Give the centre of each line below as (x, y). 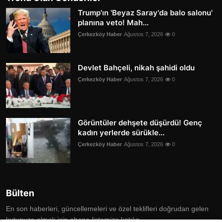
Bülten (20, 193)
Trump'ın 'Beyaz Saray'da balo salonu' (145, 13)
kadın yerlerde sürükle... (121, 133)
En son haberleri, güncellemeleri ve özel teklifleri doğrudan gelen (107, 209)
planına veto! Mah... (113, 23)
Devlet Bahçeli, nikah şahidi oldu (136, 68)
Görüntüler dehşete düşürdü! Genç (140, 123)
